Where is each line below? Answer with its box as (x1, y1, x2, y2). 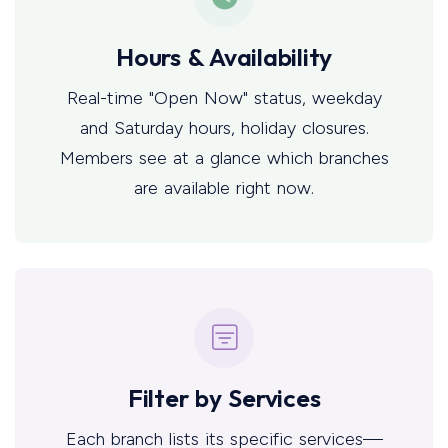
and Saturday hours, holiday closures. (79, 116, 369, 139)
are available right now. (134, 176, 314, 199)
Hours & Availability (116, 40, 332, 73)
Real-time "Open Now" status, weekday (66, 86, 382, 109)
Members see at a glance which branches (59, 146, 389, 169)
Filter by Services (127, 381, 321, 414)
